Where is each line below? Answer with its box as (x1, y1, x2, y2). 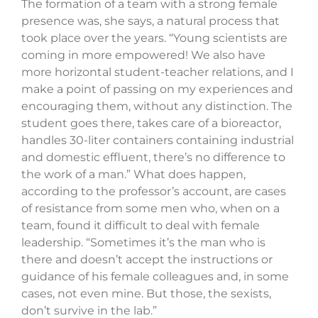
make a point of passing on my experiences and (21, 82, 293, 97)
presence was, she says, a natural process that (21, 14, 280, 28)
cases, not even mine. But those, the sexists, (21, 287, 271, 301)
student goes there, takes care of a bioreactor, (21, 116, 281, 131)
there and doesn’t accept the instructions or (21, 253, 273, 267)
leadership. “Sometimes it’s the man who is (21, 236, 265, 250)
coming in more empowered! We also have (21, 48, 265, 62)
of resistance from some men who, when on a (21, 202, 280, 216)
